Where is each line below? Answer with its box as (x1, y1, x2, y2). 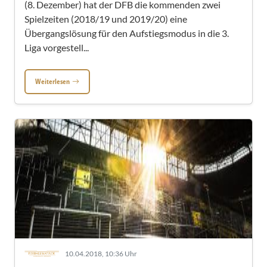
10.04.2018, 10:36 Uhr (65, 249, 137, 258)
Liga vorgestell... (24, 42, 89, 53)
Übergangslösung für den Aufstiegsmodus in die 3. (24, 27, 229, 39)
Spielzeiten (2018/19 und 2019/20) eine (24, 13, 187, 24)
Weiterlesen (35, 76, 70, 86)
